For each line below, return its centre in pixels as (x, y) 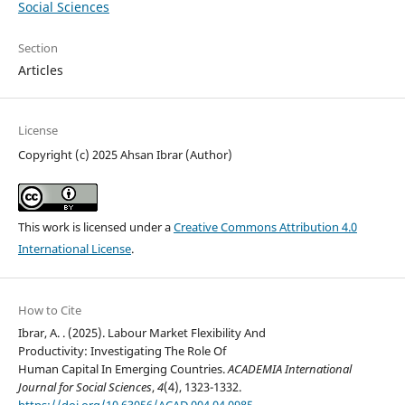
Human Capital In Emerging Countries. (122, 369)
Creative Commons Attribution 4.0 (265, 227)
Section (38, 48)
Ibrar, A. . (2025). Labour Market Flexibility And (141, 333)
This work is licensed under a (95, 227)
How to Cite (49, 311)
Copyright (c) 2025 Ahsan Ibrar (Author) (125, 155)
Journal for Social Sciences (85, 387)
